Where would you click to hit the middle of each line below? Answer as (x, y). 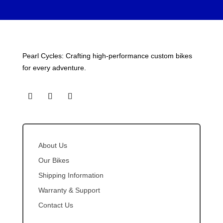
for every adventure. (54, 67)
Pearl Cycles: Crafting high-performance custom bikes (107, 56)
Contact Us (56, 205)
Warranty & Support (69, 190)
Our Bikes (54, 160)
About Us (53, 145)
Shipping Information (71, 175)
